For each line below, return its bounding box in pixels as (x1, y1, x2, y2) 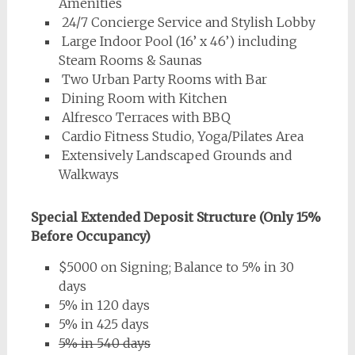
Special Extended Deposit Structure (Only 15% (30, 208, 321, 225)
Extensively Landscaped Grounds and (58, 147, 292, 163)
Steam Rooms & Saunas (58, 52, 202, 68)
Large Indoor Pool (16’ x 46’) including (58, 32, 297, 49)
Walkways (58, 166, 119, 182)
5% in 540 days (58, 334, 151, 351)
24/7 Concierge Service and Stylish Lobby (58, 13, 315, 30)
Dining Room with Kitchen (58, 90, 227, 106)
